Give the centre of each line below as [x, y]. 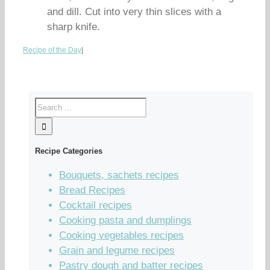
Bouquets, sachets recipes [119, 175]
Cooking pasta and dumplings [125, 220]
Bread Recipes [92, 190]
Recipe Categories [69, 151]
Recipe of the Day [52, 50]
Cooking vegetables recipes [121, 235]
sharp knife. [74, 27]
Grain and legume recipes [117, 250]
